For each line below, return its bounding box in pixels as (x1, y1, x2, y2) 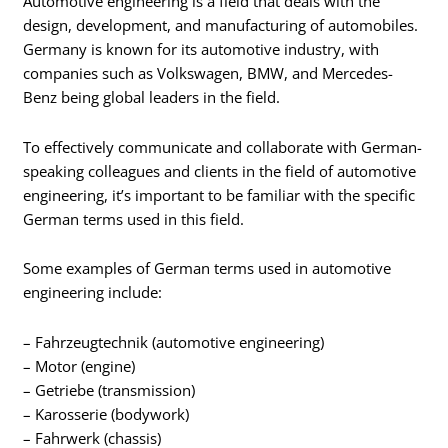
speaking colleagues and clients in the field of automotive (23, 160, 417, 181)
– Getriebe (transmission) (23, 379, 196, 400)
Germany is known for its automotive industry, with (23, 39, 380, 60)
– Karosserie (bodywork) (23, 403, 190, 424)
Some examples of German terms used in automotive (23, 258, 392, 279)
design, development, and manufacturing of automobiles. (23, 15, 419, 36)
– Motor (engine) (23, 355, 136, 376)
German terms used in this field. (23, 208, 245, 229)
